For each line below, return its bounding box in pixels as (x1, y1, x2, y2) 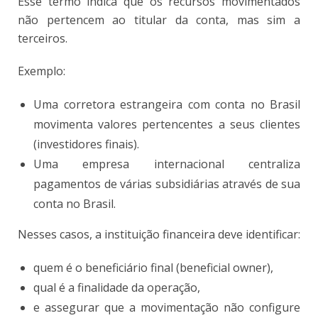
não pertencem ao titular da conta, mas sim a (18, 11, 300, 28)
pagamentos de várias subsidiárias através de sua (33, 175, 300, 192)
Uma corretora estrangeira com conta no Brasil (33, 96, 300, 112)
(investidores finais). (33, 136, 139, 152)
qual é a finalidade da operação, (33, 279, 200, 295)
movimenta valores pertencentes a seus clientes (33, 116, 300, 132)
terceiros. (18, 30, 67, 46)
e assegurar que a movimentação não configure (33, 299, 300, 315)
